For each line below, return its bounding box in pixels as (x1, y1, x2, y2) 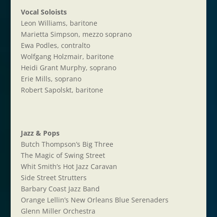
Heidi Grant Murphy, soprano (20, 63, 116, 72)
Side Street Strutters (20, 173, 87, 182)
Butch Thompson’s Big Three (20, 139, 113, 149)
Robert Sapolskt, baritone (20, 85, 103, 94)
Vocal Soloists (20, 7, 67, 16)
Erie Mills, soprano (20, 74, 81, 83)
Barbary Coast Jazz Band (20, 184, 100, 193)
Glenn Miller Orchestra (20, 206, 95, 216)
